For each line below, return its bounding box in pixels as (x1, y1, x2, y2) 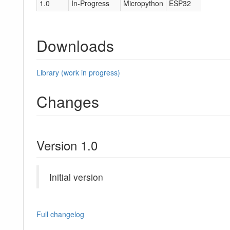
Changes (36, 90, 99, 113)
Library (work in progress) (36, 67, 120, 78)
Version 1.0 (36, 136, 98, 155)
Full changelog (36, 208, 84, 219)
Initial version (49, 170, 103, 184)
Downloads (36, 34, 114, 57)
